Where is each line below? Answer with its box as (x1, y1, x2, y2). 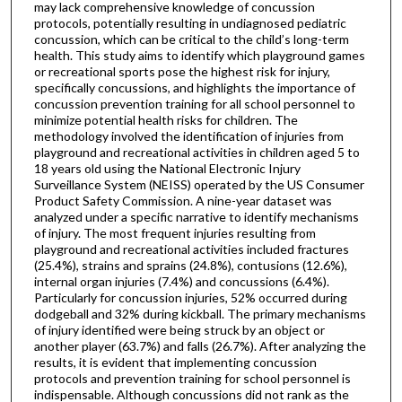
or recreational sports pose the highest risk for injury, (33, 63, 330, 79)
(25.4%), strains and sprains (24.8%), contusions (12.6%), (33, 257, 347, 273)
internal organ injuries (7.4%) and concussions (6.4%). (33, 273, 329, 289)
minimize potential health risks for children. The (33, 111, 298, 127)
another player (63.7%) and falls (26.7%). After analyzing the (33, 337, 366, 354)
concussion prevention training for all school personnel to (33, 95, 355, 111)
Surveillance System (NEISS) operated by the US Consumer (33, 176, 364, 192)
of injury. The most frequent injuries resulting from (33, 224, 316, 240)
